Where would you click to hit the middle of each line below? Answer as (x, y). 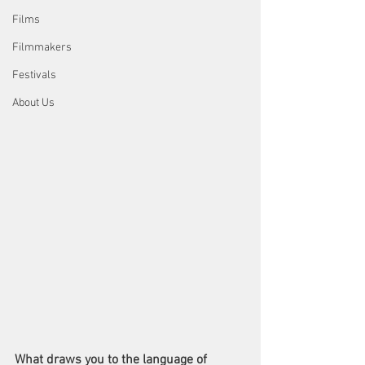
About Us (33, 103)
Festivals (34, 75)
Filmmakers (42, 48)
